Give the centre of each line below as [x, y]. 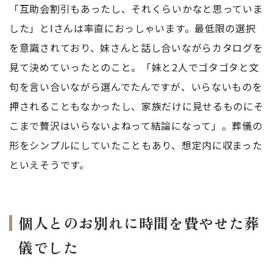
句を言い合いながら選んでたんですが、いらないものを [136, 87]
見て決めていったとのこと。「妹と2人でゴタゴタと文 [134, 67]
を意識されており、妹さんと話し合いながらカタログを [136, 48]
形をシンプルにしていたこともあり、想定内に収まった [136, 145]
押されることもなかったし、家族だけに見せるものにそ [136, 106]
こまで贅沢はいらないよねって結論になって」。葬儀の [136, 126]
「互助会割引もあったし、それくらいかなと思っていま [136, 9]
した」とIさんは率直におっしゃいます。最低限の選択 [133, 28]
